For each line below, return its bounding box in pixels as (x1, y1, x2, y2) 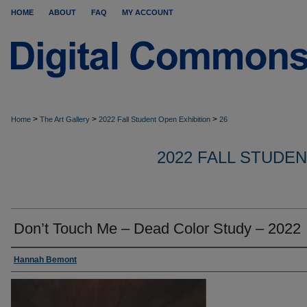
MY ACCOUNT (122, 8, 173, 16)
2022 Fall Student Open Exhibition (99, 115, 210, 123)
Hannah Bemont (14, 255, 77, 265)
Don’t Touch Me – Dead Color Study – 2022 (14, 220, 301, 237)
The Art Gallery (40, 115, 90, 123)
